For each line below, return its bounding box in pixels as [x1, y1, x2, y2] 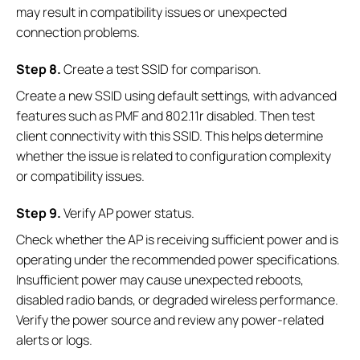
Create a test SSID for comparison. [61, 60, 261, 79]
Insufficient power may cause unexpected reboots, [16, 271, 304, 289]
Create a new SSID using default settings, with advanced [16, 87, 337, 105]
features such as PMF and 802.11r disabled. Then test [16, 107, 315, 125]
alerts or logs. [16, 331, 92, 350]
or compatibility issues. [16, 167, 145, 186]
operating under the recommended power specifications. [16, 251, 340, 269]
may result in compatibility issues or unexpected [16, 3, 287, 22]
